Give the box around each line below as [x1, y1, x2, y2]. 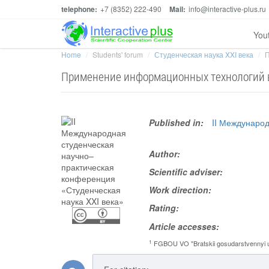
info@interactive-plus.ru [189, 4, 266, 14]
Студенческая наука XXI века [154, 49, 253, 59]
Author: [149, 148, 181, 160]
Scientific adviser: [149, 166, 223, 178]
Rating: [149, 202, 180, 214]
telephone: [61, 4, 97, 14]
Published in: [149, 116, 204, 128]
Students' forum [92, 49, 143, 59]
